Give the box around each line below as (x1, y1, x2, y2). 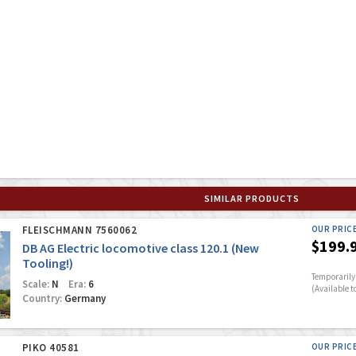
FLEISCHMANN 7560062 (21, 223, 137, 237)
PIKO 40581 (21, 341, 79, 354)
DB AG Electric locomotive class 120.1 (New (21, 240, 259, 256)
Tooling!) (21, 255, 73, 271)
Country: (21, 292, 62, 305)
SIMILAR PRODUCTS (203, 192, 300, 204)
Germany (61, 292, 106, 305)
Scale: (21, 277, 49, 291)
